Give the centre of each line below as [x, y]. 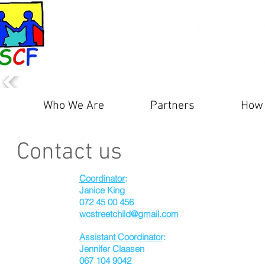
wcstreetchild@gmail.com [129, 214]
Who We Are [74, 106]
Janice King [106, 190]
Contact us [69, 153]
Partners [172, 106]
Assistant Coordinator [121, 237]
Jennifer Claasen [112, 249]
